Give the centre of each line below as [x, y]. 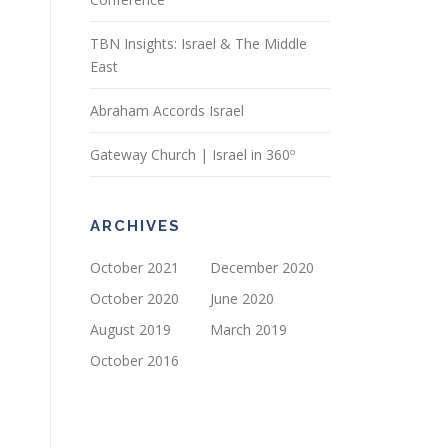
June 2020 [242, 298]
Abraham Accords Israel [167, 110]
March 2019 [248, 329]
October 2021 [134, 267]
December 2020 [262, 267]
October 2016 [134, 360]
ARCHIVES [135, 226]
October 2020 [134, 298]
